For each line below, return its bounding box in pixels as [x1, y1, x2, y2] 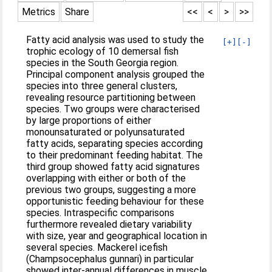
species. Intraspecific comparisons [26, 207, 175, 219]
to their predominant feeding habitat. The [26, 149, 203, 161]
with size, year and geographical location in [26, 230, 208, 242]
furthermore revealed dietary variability [26, 219, 192, 230]
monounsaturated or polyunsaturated [26, 126, 185, 138]
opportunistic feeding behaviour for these [26, 195, 205, 207]
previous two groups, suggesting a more [26, 184, 197, 195]
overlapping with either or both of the [26, 172, 186, 184]
